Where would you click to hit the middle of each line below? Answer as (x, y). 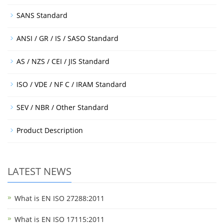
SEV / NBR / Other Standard (62, 107)
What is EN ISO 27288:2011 (59, 198)
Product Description (50, 130)
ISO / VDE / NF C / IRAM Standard (71, 84)
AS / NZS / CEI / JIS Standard (63, 61)
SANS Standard (42, 15)
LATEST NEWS (39, 171)
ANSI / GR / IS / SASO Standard (67, 38)
